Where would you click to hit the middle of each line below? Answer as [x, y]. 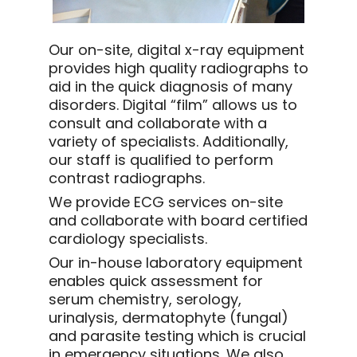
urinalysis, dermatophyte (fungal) [169, 318]
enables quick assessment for [156, 281]
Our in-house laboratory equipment [176, 263]
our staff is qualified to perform [161, 160]
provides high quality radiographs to [178, 68]
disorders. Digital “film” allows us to [173, 105]
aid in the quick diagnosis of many [171, 86]
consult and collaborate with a [158, 123]
